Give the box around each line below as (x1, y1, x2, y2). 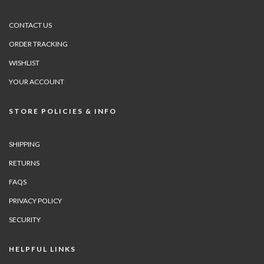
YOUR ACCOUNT (9, 77, 64, 87)
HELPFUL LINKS (9, 245, 76, 254)
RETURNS (9, 159, 39, 168)
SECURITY (9, 215, 41, 225)
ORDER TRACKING (9, 39, 68, 49)
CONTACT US (9, 21, 52, 30)
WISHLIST (9, 58, 39, 68)
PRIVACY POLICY (9, 196, 62, 206)
